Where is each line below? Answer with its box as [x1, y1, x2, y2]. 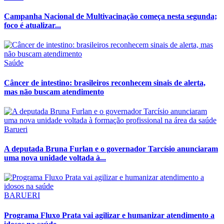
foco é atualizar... [4, 21, 61, 30]
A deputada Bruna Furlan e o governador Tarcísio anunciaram [4, 144, 218, 153]
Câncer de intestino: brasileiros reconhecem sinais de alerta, [4, 78, 205, 87]
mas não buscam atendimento [4, 87, 104, 96]
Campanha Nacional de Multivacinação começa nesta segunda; [4, 12, 217, 21]
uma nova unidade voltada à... [4, 153, 106, 162]
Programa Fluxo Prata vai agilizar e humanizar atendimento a [4, 210, 214, 219]
